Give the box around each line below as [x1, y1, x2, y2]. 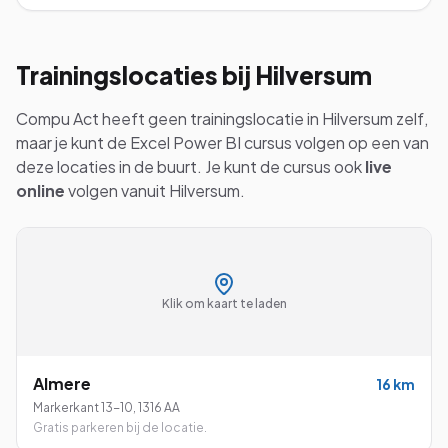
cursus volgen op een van [241, 132, 429, 153]
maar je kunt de [16, 132, 130, 153]
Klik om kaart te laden [161, 296, 287, 311]
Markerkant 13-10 [33, 400, 133, 415]
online [16, 180, 65, 201]
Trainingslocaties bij [16, 60, 255, 90]
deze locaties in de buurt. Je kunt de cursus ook [16, 156, 365, 177]
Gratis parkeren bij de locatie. [33, 420, 207, 435]
